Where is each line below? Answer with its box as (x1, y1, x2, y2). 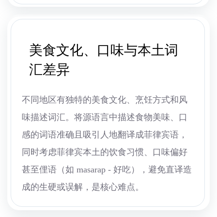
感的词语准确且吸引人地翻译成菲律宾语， (22, 130, 187, 140)
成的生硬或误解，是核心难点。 (22, 182, 144, 192)
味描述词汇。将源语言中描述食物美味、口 (22, 112, 187, 123)
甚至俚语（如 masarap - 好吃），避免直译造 (22, 165, 192, 175)
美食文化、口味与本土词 (29, 43, 178, 58)
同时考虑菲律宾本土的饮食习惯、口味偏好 (22, 147, 187, 157)
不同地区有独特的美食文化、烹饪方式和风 (22, 95, 187, 105)
